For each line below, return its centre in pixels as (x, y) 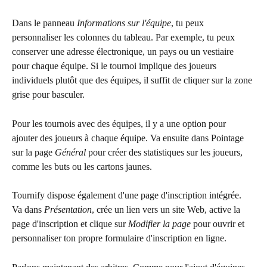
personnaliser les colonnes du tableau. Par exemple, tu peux (125, 38)
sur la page (33, 152)
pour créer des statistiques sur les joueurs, (165, 152)
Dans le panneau (44, 23)
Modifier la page (159, 224)
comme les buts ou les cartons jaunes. (82, 166)
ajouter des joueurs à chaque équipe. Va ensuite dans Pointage (129, 138)
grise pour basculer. (48, 95)
